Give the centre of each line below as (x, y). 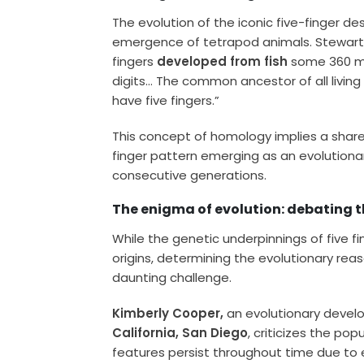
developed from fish (221, 61)
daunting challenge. (172, 277)
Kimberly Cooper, (168, 313)
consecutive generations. (190, 175)
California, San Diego (180, 332)
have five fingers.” (166, 100)
